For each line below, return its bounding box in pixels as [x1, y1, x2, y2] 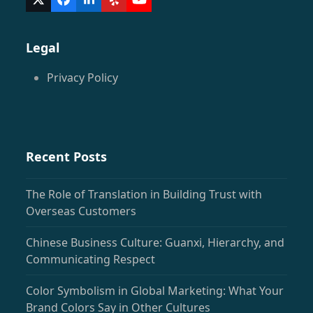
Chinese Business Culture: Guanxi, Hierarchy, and [26, 234, 285, 250]
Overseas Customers [26, 203, 137, 219]
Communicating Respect [26, 251, 156, 267]
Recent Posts [26, 147, 108, 165]
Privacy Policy [47, 69, 119, 85]
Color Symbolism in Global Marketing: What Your [26, 282, 284, 298]
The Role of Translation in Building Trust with [26, 186, 263, 202]
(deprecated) [37, 8, 112, 26]
